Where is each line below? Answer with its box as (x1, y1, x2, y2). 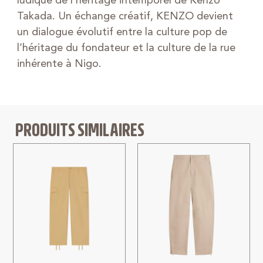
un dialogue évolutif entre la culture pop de (16, 26, 227, 38)
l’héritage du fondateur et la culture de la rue (16, 42, 235, 53)
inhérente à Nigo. (16, 58, 102, 69)
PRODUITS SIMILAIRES (15, 119, 145, 140)
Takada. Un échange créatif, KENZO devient (16, 11, 233, 22)
